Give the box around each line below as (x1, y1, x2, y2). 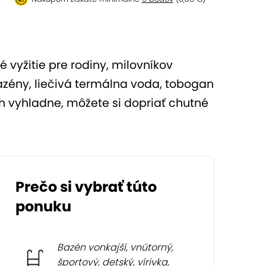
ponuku (15, 197, 72, 216)
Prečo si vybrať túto (15, 177, 157, 197)
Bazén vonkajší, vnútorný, (57, 240, 174, 254)
